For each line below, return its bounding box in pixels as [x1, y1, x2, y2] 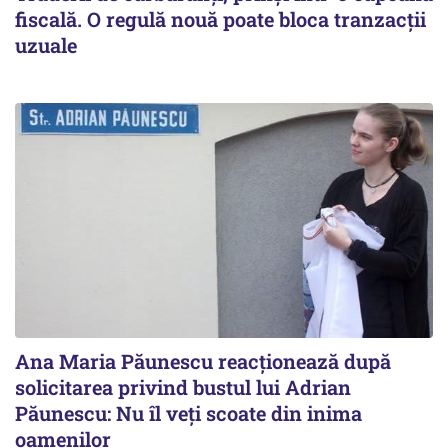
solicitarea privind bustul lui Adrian [15, 374, 351, 401]
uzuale [15, 32, 77, 58]
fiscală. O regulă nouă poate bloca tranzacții [15, 6, 426, 32]
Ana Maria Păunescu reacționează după [15, 348, 391, 375]
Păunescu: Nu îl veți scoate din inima [15, 400, 362, 427]
